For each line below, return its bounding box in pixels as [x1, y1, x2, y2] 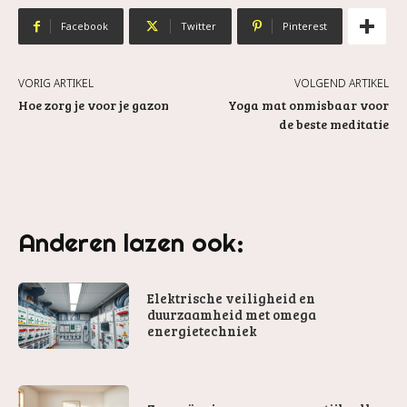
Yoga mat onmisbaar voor [227, 96, 389, 114]
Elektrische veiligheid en [147, 288, 316, 307]
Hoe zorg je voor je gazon [18, 96, 169, 114]
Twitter [181, 19, 216, 33]
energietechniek [147, 321, 258, 340]
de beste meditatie [278, 115, 389, 133]
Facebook [61, 19, 108, 33]
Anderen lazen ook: [18, 226, 244, 258]
